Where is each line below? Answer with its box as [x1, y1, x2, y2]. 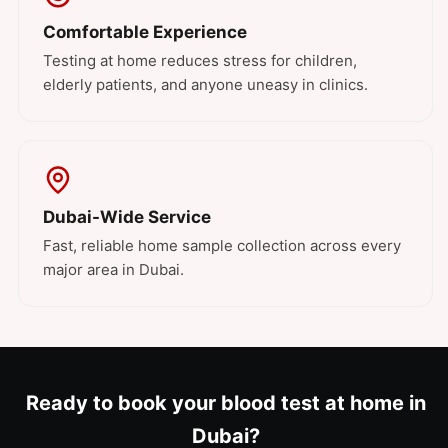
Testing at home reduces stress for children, [43, 51, 357, 71]
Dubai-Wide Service [43, 207, 211, 228]
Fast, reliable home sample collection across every [43, 236, 401, 256]
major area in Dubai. [43, 260, 184, 280]
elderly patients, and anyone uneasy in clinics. [43, 75, 368, 95]
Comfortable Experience [43, 22, 247, 43]
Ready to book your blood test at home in [25, 391, 426, 416]
